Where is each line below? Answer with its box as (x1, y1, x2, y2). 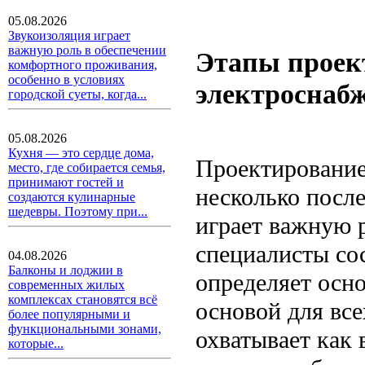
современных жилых (8, 278, 125, 292)
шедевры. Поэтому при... (8, 204, 147, 218)
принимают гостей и (8, 175, 124, 189)
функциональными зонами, (8, 322, 161, 336)
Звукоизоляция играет (8, 29, 130, 42)
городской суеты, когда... (8, 87, 147, 101)
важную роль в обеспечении (8, 43, 166, 57)
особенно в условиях (8, 73, 125, 86)
